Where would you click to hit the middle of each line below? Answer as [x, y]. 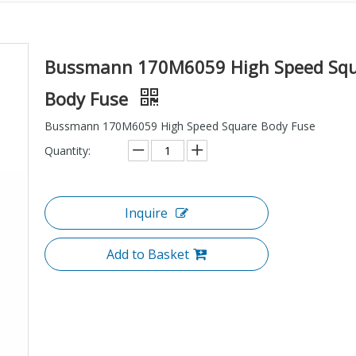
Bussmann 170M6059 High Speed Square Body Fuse [180, 126]
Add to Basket [148, 254]
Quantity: [68, 150]
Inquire [146, 213]
